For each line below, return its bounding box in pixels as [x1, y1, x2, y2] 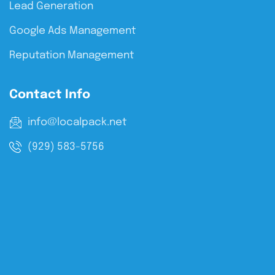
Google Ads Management [9, 25, 136, 36]
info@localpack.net [28, 117, 126, 128]
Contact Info [9, 88, 90, 101]
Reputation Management [9, 50, 134, 61]
